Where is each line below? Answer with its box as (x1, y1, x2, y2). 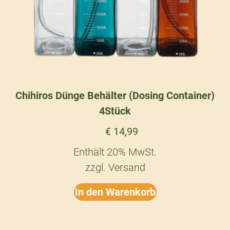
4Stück (99, 105, 131, 118)
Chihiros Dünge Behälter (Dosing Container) (15, 89, 215, 102)
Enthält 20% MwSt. (73, 146, 157, 159)
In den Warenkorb (74, 186, 156, 199)
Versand (108, 161, 145, 174)
